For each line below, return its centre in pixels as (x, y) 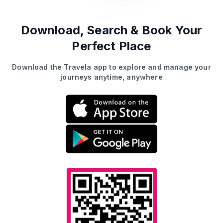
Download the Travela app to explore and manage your (111, 67)
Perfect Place (111, 46)
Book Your (170, 30)
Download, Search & (80, 30)
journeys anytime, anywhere (111, 77)
